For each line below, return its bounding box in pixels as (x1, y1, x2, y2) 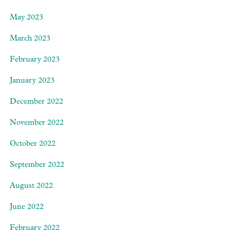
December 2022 (10, 98, 63, 106)
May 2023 (10, 14, 43, 22)
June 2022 (10, 203, 44, 212)
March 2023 (10, 35, 50, 43)
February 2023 (10, 56, 60, 64)
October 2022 (10, 140, 55, 148)
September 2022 (10, 161, 64, 169)
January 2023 (10, 77, 54, 85)
